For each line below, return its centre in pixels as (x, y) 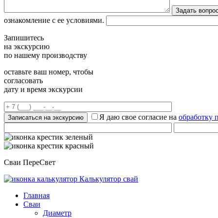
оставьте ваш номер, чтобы (49, 72)
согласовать (23, 81)
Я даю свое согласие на (139, 117)
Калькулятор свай (108, 179)
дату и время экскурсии (43, 89)
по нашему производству (45, 55)
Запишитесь (24, 38)
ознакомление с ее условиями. (54, 20)
